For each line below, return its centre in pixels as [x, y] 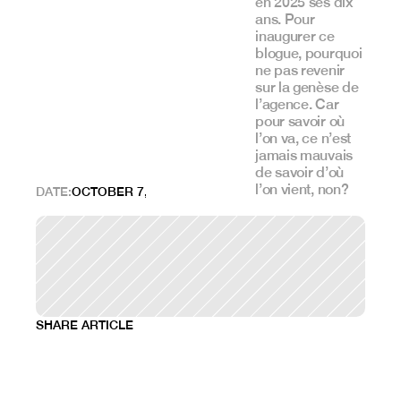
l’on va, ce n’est [303, 138]
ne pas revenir [300, 70]
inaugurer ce [295, 36]
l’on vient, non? [302, 189]
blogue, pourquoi [309, 53]
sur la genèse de [307, 87]
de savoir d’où [299, 172]
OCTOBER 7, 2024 [126, 192]
